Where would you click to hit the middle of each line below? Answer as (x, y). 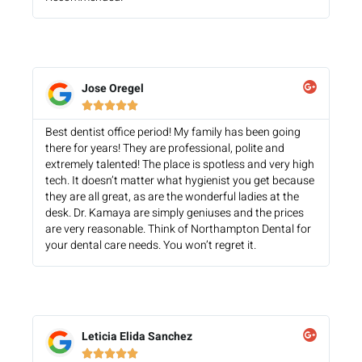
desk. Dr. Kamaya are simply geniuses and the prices (174, 213)
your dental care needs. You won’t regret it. (150, 245)
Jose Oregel (112, 88)
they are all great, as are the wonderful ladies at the (172, 196)
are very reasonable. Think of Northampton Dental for (178, 229)
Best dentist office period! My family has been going (173, 132)
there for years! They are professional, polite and (164, 148)
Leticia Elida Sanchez (137, 336)
